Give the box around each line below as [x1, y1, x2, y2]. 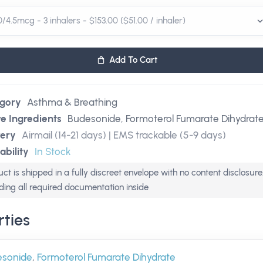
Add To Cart [109, 55, 157, 65]
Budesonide [68, 113, 122, 124]
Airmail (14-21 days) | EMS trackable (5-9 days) [22, 129, 227, 141]
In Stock [35, 146, 72, 157]
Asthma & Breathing [27, 96, 118, 108]
